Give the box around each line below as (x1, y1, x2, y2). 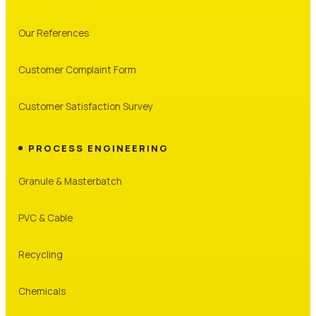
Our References (18, 26, 89, 39)
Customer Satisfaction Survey (18, 99, 153, 113)
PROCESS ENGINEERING (28, 141, 169, 154)
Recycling (18, 248, 63, 261)
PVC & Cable (18, 211, 73, 224)
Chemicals (18, 284, 66, 298)
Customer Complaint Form (18, 63, 136, 76)
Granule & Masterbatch (18, 174, 122, 188)
